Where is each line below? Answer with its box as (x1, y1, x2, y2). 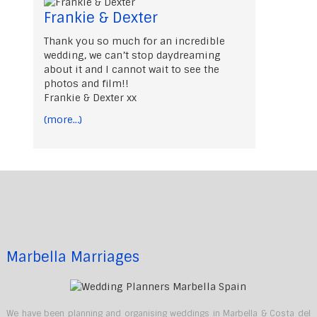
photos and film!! (44, 76, 129, 90)
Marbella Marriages (6, 248, 139, 267)
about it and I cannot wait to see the (44, 62, 220, 76)
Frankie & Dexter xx (44, 91, 137, 104)
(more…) (44, 113, 83, 126)
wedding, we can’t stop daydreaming (44, 48, 221, 62)
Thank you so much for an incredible (44, 34, 226, 47)
